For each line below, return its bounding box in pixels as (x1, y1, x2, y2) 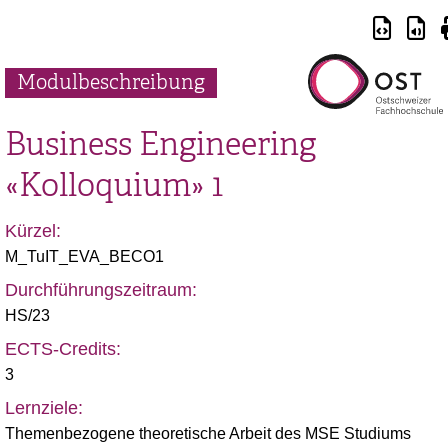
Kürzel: (5, 221, 61, 241)
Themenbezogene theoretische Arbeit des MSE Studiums (5, 425, 411, 442)
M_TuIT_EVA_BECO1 (5, 248, 164, 265)
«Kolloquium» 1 (5, 165, 223, 205)
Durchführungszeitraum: (5, 280, 197, 300)
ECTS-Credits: (5, 339, 121, 359)
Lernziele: (5, 398, 83, 418)
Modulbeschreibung (17, 70, 205, 95)
